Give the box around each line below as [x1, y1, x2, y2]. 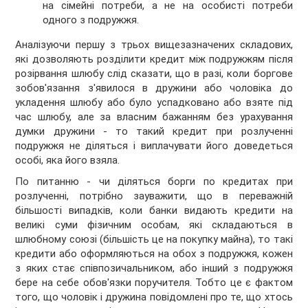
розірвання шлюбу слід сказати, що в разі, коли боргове [15, 67, 293, 80]
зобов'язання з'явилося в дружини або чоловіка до [15, 82, 293, 95]
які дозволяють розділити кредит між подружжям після [15, 53, 293, 66]
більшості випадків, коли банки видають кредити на [15, 204, 293, 217]
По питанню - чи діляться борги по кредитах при [15, 175, 293, 188]
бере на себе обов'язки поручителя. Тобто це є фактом [15, 276, 293, 289]
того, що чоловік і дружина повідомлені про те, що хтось [15, 291, 293, 304]
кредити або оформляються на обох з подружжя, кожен [15, 247, 293, 261]
